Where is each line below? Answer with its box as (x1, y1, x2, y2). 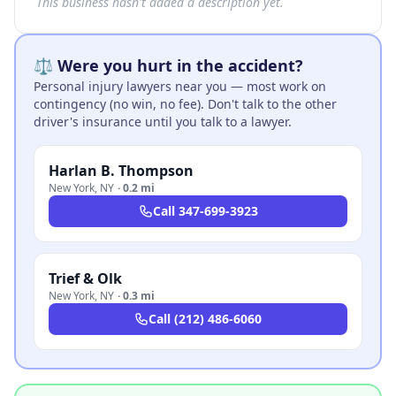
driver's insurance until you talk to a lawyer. (34, 113, 292, 130)
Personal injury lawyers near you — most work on (34, 78, 326, 95)
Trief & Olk (49, 269, 122, 288)
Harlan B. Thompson (49, 161, 194, 180)
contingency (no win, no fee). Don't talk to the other (34, 95, 337, 112)
